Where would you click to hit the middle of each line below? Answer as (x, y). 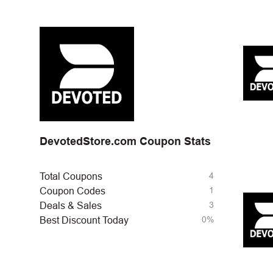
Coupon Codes (73, 191)
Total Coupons (71, 176)
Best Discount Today (84, 220)
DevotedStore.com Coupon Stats (125, 141)
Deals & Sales (71, 206)
